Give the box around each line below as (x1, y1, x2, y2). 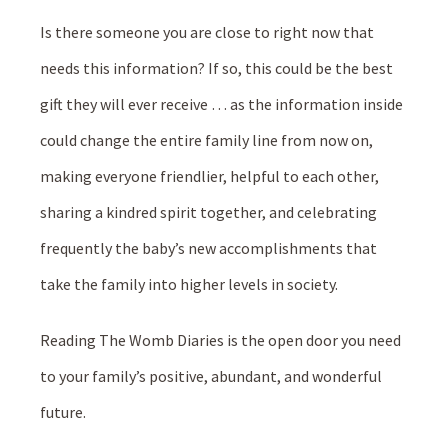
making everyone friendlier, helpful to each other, (40, 166, 379, 186)
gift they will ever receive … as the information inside (40, 94, 403, 114)
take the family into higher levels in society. (40, 274, 338, 294)
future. (40, 402, 86, 422)
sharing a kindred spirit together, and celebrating (40, 202, 377, 222)
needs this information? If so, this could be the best (40, 58, 393, 78)
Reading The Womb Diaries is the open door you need (40, 330, 401, 350)
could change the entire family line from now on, (40, 130, 373, 150)
